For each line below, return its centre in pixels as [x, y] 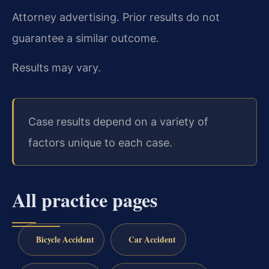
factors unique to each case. [100, 142]
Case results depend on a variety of [118, 121]
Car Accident [152, 239]
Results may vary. [56, 68]
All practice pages [85, 199]
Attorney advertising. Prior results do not [116, 17]
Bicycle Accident [65, 239]
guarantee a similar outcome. [86, 38]
